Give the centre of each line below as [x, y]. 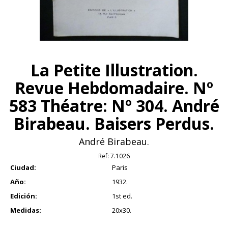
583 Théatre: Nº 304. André [114, 106]
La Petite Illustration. [114, 70]
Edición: [24, 196]
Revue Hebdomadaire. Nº [114, 88]
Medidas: [26, 210]
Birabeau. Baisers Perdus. [114, 124]
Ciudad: [23, 168]
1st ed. [122, 196]
